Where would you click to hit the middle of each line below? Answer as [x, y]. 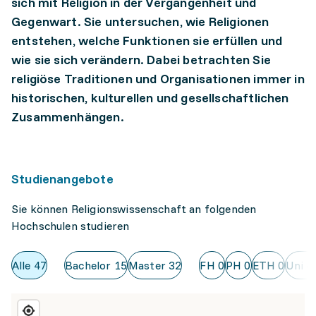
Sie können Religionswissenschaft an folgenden [134, 209]
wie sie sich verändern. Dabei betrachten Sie [141, 60]
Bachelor [88, 266]
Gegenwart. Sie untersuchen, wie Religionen [140, 22]
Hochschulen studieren [71, 226]
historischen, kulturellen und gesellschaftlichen [150, 98]
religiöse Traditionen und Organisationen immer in [158, 79]
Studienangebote [62, 179]
